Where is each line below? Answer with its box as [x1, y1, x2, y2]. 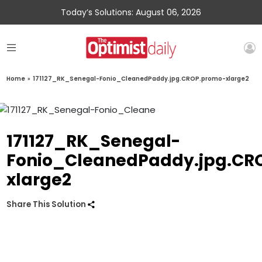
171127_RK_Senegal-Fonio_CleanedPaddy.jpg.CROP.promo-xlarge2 [33, 74, 250, 84]
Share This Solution [6, 199, 88, 211]
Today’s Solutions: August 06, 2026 [61, 6, 201, 18]
